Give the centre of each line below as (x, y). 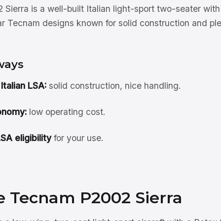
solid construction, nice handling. (113, 86)
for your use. (77, 138)
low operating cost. (66, 112)
